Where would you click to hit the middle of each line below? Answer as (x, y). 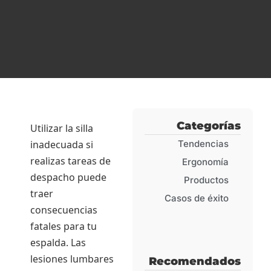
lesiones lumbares (72, 259)
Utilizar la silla (62, 128)
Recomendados (195, 261)
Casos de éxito (197, 198)
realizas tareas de (70, 161)
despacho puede (68, 177)
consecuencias (64, 210)
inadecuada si (62, 144)
